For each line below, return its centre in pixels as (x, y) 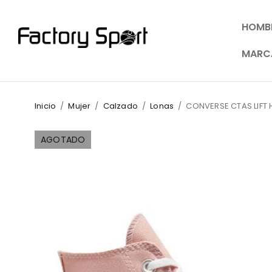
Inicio (46, 106)
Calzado (121, 106)
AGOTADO (63, 140)
